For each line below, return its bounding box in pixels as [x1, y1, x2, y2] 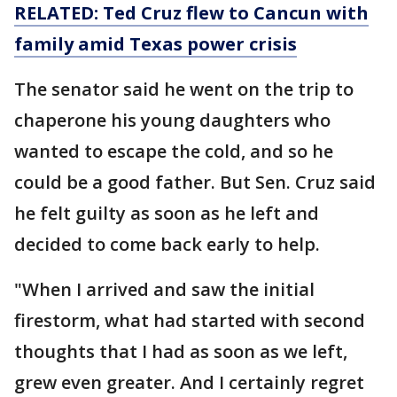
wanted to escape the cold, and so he [14, 139, 333, 164]
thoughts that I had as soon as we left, [14, 339, 347, 364]
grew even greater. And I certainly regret [14, 370, 364, 395]
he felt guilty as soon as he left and [14, 201, 319, 226]
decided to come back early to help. [14, 232, 320, 257]
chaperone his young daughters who [14, 108, 331, 133]
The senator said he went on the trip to [14, 77, 354, 102]
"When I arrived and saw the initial [14, 277, 315, 302]
